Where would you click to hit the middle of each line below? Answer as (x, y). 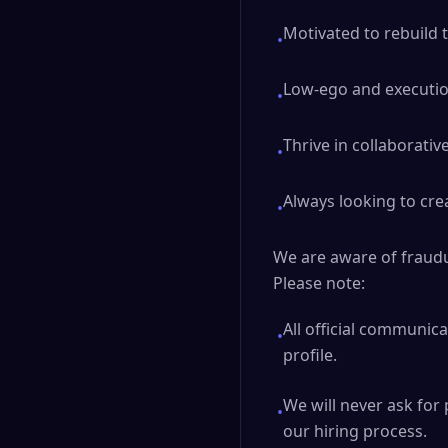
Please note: (319, 283)
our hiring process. (355, 431)
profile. (310, 355)
